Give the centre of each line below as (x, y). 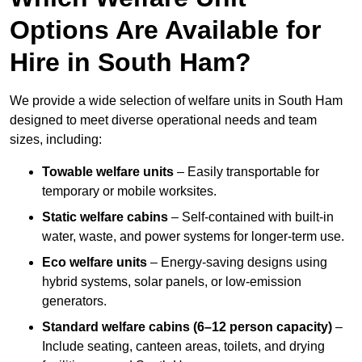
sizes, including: (56, 140)
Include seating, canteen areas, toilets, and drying (183, 347)
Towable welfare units (108, 172)
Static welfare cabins (105, 217)
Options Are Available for (165, 30)
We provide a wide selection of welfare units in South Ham (176, 101)
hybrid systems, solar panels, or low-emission (172, 282)
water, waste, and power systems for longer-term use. (193, 237)
